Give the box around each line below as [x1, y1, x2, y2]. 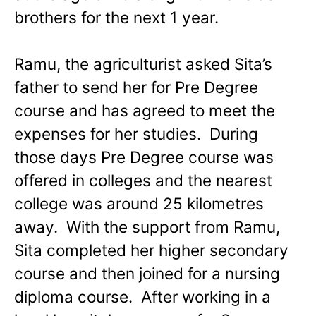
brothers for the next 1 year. [14, 7, 219, 27]
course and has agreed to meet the [14, 101, 275, 121]
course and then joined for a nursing [14, 264, 280, 284]
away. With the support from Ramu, [14, 217, 280, 237]
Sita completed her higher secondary [14, 241, 288, 260]
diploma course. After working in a [14, 287, 271, 307]
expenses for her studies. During [14, 124, 258, 144]
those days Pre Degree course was [14, 147, 274, 167]
